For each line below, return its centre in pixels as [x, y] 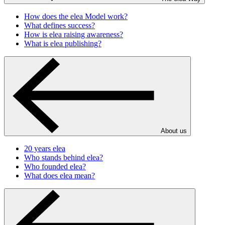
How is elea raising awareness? [74, 34]
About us [174, 131]
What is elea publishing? [63, 43]
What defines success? [60, 25]
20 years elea [45, 148]
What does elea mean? [60, 176]
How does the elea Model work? [76, 16]
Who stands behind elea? [64, 157]
